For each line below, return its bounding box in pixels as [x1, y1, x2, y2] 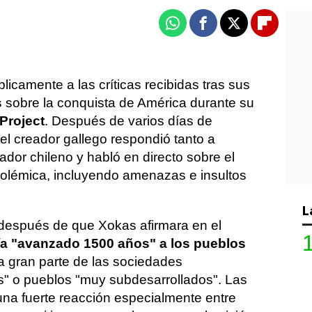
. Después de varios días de [45, 114, 212, 128]
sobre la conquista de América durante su [2, 95, 254, 110]
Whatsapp [171, 22, 228, 36]
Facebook [202, 22, 257, 36]
